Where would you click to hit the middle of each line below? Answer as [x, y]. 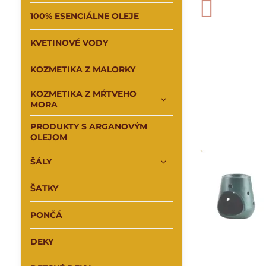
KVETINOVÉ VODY [69, 43]
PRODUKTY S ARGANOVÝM [88, 126]
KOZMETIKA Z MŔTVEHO [83, 94]
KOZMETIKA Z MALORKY [83, 69]
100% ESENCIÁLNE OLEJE [84, 16]
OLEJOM [48, 137]
